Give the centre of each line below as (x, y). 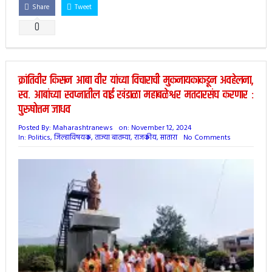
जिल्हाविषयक (72, 138)
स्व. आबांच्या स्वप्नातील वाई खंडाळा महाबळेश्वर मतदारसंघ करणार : (136, 95)
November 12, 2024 (161, 128)
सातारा (168, 138)
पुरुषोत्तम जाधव (44, 110)
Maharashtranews (83, 128)
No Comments (207, 138)
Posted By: (35, 128)
